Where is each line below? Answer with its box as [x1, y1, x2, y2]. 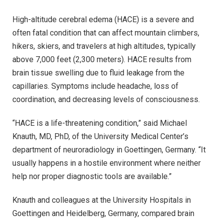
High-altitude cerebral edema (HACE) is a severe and [12, 15, 194, 25]
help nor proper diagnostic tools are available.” [12, 172, 172, 182]
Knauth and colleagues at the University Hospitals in [12, 195, 191, 205]
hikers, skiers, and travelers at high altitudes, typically [12, 41, 196, 51]
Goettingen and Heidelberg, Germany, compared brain [12, 208, 194, 218]
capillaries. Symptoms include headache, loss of [12, 81, 179, 91]
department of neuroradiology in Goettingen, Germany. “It [12, 145, 206, 155]
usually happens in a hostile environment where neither [12, 158, 201, 168]
